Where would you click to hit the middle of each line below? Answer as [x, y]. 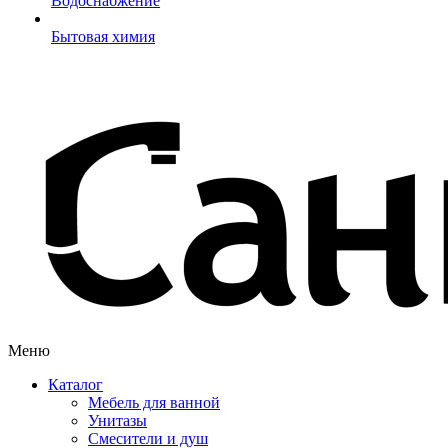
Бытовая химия [103, 36]
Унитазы [117, 420]
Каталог [75, 384]
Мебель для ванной [154, 402]
